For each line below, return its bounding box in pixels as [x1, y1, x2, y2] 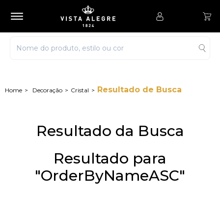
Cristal [71, 86, 89, 94]
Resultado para [54, 149, 166, 167]
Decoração [32, 86, 62, 94]
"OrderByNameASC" [35, 166, 185, 185]
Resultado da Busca [36, 122, 184, 140]
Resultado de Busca [97, 85, 182, 94]
